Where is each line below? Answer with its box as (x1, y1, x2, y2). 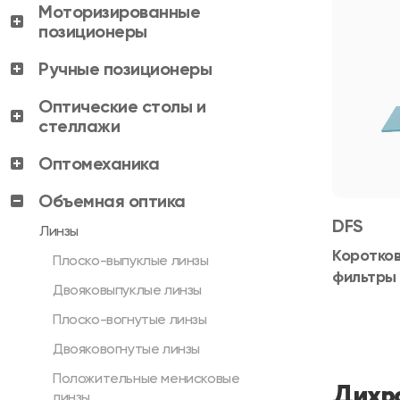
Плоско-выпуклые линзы (53, 252, 209, 269)
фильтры (332, 267, 396, 287)
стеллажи (38, 115, 120, 137)
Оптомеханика (38, 153, 159, 174)
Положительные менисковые (53, 370, 240, 387)
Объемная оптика (38, 190, 186, 212)
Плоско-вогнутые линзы (53, 311, 207, 328)
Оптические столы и (38, 96, 205, 117)
